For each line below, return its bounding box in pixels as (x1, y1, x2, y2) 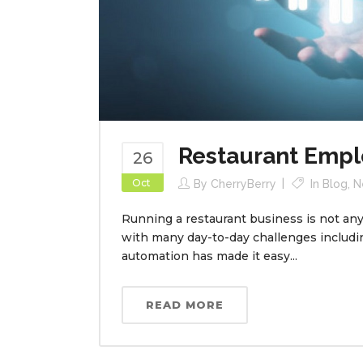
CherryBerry (211, 177, 276, 190)
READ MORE (146, 297, 224, 311)
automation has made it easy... (122, 248, 297, 263)
